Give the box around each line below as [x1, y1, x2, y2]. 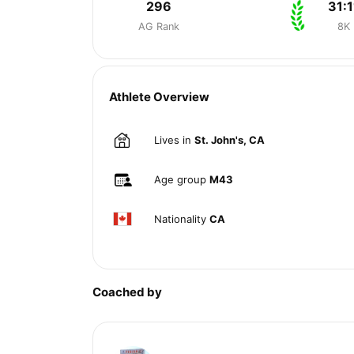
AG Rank [137, 20, 179, 32]
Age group [154, 172, 209, 186]
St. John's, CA [194, 133, 265, 146]
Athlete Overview [109, 88, 209, 104]
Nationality [154, 212, 209, 225]
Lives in [154, 133, 194, 146]
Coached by [92, 284, 162, 299]
